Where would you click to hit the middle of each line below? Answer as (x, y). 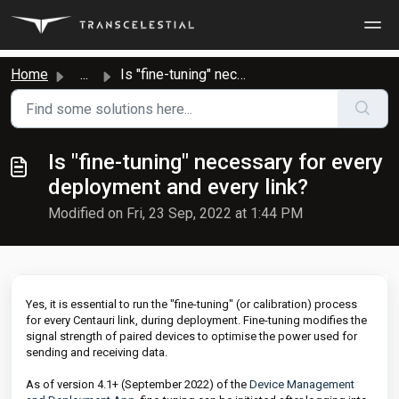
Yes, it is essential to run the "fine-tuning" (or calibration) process (191, 304)
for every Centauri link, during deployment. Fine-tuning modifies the (196, 320)
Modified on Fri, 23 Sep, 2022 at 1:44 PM (175, 213)
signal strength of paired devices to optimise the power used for (191, 336)
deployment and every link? (178, 187)
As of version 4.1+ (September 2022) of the (138, 384)
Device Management (302, 384)
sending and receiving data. (97, 352)
